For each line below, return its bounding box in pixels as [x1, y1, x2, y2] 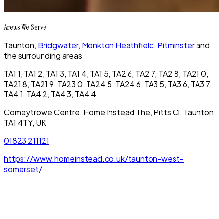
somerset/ [4, 164, 42, 175]
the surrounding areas [4, 50, 82, 61]
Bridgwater [38, 40, 78, 51]
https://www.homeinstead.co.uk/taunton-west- [4, 153, 184, 164]
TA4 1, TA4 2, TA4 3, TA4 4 [4, 89, 96, 100]
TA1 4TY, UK [4, 117, 46, 128]
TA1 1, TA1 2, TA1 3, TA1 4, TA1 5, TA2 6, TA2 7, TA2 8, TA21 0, [4, 68, 208, 79]
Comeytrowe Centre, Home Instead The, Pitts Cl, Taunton [4, 107, 214, 118]
